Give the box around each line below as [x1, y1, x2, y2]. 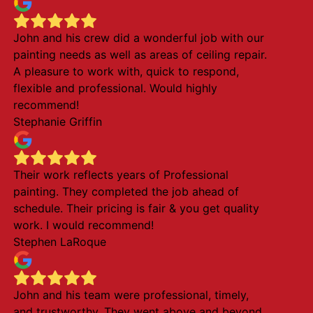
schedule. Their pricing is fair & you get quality [13, 201, 259, 215]
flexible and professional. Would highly [13, 81, 217, 95]
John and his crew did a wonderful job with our [13, 31, 264, 45]
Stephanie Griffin [13, 115, 102, 129]
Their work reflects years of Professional [13, 168, 228, 182]
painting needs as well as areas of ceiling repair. [13, 48, 267, 61]
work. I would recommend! [13, 218, 154, 232]
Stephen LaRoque [13, 235, 106, 249]
